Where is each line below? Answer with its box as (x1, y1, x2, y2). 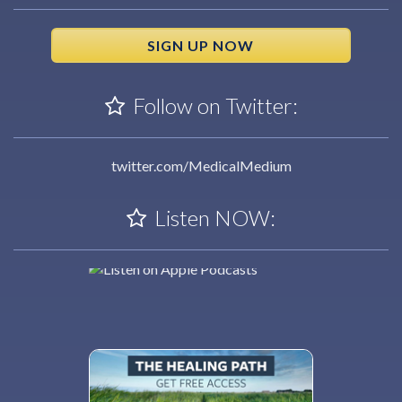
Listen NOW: (150, 204, 275, 231)
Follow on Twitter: (127, 92, 298, 118)
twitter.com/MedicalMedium (110, 156, 292, 174)
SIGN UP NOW (147, 36, 255, 54)
